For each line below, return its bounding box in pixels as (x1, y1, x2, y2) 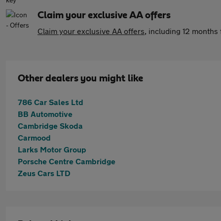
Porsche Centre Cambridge (18, 156, 115, 166)
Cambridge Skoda (18, 121, 83, 130)
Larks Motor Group (18, 145, 86, 154)
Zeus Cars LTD (18, 168, 71, 178)
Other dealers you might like (18, 74, 143, 83)
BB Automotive (18, 109, 73, 118)
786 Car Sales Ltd (18, 97, 83, 107)
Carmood (18, 133, 51, 142)
